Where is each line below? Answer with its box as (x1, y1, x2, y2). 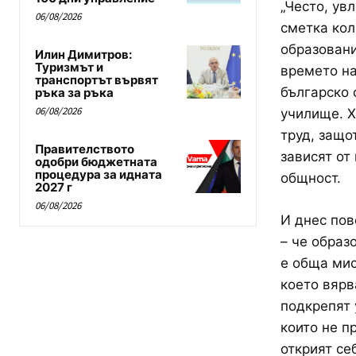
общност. (280, 170, 341, 187)
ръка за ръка (35, 85, 114, 101)
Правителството (35, 141, 134, 157)
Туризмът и (35, 60, 103, 75)
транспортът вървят (35, 72, 158, 88)
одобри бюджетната (35, 154, 157, 170)
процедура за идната (35, 167, 162, 183)
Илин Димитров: (35, 47, 132, 63)
